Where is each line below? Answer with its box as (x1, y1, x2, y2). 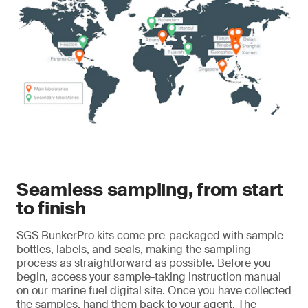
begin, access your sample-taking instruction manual (16, 269, 281, 284)
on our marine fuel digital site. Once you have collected (16, 283, 291, 298)
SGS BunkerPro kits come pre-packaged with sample (16, 228, 283, 243)
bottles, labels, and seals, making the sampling (16, 241, 251, 256)
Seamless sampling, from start (16, 177, 283, 201)
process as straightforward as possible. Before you (16, 255, 271, 270)
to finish (16, 196, 86, 220)
